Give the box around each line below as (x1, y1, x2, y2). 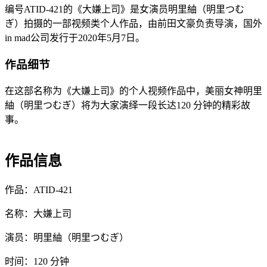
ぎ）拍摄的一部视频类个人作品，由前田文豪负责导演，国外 (5, 18, 262, 29)
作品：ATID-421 (5, 184, 73, 195)
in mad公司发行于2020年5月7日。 (5, 33, 145, 44)
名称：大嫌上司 (5, 208, 72, 219)
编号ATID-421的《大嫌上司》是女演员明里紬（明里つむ (5, 4, 244, 15)
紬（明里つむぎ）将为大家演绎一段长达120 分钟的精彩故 (5, 100, 250, 110)
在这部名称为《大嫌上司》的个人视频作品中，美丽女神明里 (5, 85, 262, 96)
